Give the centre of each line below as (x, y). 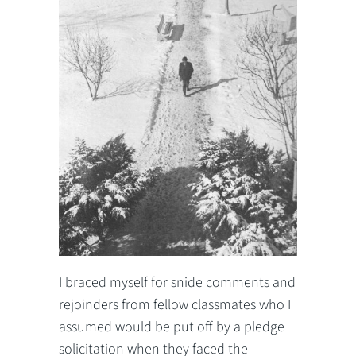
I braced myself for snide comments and (177, 282)
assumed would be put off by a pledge (172, 327)
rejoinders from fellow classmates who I (175, 304)
